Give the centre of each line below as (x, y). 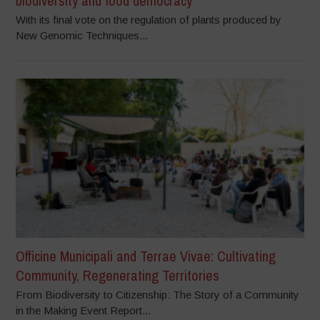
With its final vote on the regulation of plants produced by (149, 20)
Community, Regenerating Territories (118, 275)
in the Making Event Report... (84, 310)
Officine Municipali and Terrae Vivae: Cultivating (146, 256)
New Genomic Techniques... (82, 36)
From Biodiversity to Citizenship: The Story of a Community (158, 294)
